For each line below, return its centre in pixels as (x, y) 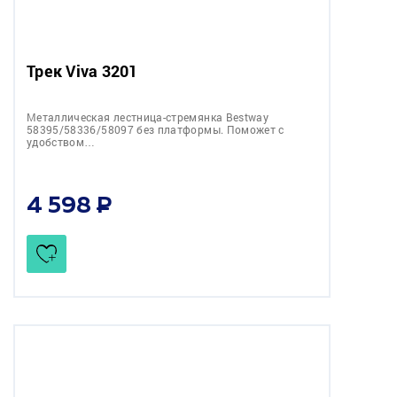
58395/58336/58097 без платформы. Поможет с (156, 129)
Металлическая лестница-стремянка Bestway (148, 117)
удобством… (61, 141)
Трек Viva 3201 (82, 70)
